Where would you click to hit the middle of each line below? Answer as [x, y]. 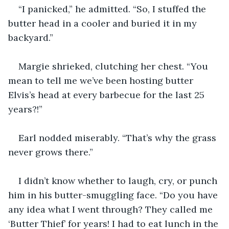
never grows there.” [51, 152]
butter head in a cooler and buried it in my [104, 23]
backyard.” [31, 37]
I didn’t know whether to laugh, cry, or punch [119, 180]
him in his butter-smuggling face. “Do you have [114, 195]
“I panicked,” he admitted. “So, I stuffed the [113, 9]
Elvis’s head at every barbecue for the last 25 [108, 95]
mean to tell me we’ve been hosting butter [102, 80]
